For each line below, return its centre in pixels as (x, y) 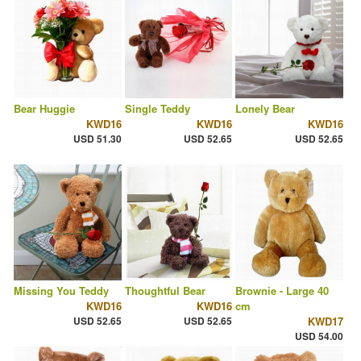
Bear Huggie (44, 109)
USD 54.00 (319, 336)
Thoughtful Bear (165, 291)
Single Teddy (157, 109)
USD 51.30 (97, 139)
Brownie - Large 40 (282, 291)
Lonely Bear (266, 109)
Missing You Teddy (61, 291)
